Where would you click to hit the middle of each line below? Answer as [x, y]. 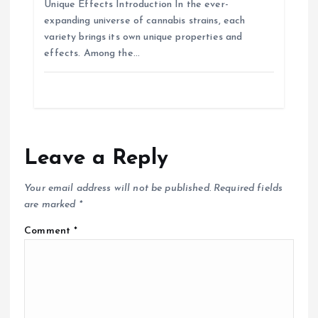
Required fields [248, 188]
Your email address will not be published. [117, 188]
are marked [51, 204]
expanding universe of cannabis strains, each [145, 21]
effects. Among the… [92, 54]
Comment [49, 231]
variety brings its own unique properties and [143, 38]
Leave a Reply [96, 158]
